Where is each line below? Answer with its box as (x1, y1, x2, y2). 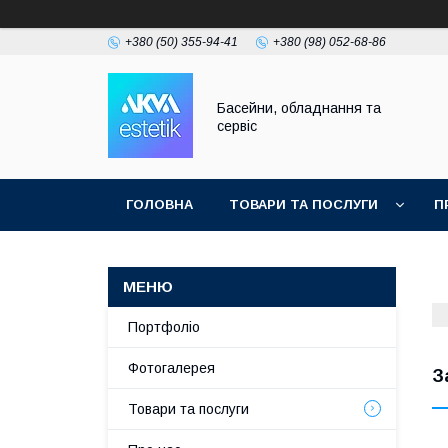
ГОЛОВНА (126, 197, 193, 212)
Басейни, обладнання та (217, 100, 381, 116)
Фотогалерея (128, 360, 215, 376)
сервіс (217, 118, 257, 134)
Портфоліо (128, 319, 200, 335)
